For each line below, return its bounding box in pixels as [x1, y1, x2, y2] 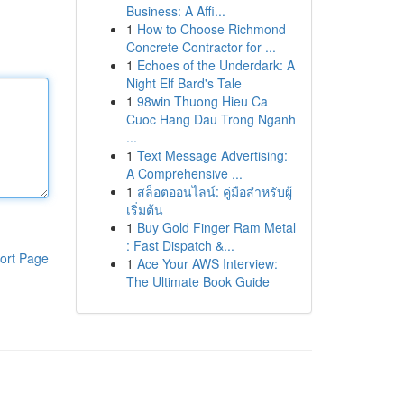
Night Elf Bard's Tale [125, 74, 242, 92]
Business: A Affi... [125, 2, 225, 20]
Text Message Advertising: [136, 146, 288, 164]
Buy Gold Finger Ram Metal [136, 218, 296, 236]
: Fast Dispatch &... [125, 236, 234, 254]
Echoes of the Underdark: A [136, 56, 295, 74]
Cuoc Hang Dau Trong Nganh [125, 110, 296, 128]
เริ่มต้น [125, 200, 163, 218]
